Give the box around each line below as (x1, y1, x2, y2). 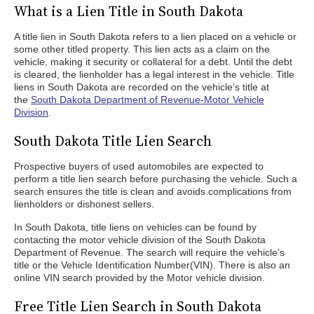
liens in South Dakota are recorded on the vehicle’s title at (14, 81, 269, 93)
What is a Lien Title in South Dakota (14, 1, 243, 21)
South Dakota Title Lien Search (14, 131, 212, 151)
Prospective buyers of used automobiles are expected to (14, 161, 264, 172)
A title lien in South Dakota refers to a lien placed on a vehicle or (14, 31, 296, 42)
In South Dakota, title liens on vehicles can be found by (14, 221, 257, 233)
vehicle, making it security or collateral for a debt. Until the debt (14, 56, 292, 67)
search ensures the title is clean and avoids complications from (14, 186, 292, 197)
